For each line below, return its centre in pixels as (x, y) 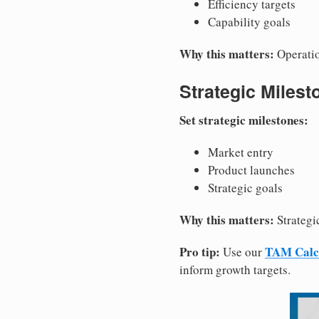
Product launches (251, 170)
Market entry (241, 152)
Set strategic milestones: (244, 120)
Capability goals (249, 21)
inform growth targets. (235, 270)
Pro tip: (200, 252)
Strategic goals (245, 188)
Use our (242, 252)
